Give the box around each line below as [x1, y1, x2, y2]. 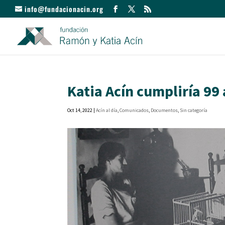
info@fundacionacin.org [25, 3, 103, 14]
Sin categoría [180, 107, 208, 114]
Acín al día [96, 107, 118, 114]
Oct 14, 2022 [67, 107, 93, 114]
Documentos [151, 107, 178, 114]
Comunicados [120, 107, 149, 114]
